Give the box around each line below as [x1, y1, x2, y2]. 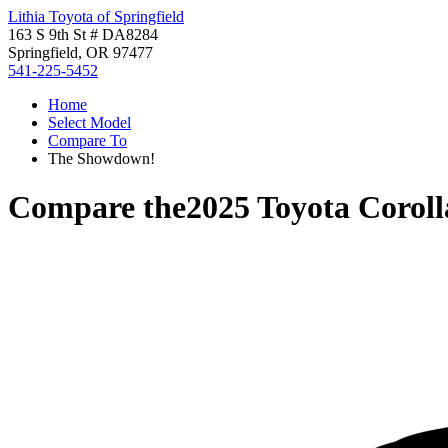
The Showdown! [48, 150, 155, 167]
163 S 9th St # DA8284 [8, 26, 158, 43]
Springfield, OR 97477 [8, 44, 153, 61]
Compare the [8, 189, 186, 226]
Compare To [48, 132, 127, 149]
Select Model [48, 114, 131, 131]
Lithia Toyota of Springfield [8, 8, 184, 25]
